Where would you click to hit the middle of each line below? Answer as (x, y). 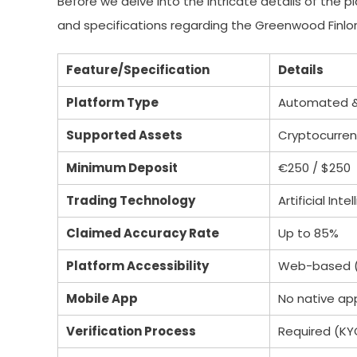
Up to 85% (308, 233)
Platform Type (112, 102)
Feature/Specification (138, 70)
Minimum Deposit (122, 168)
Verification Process (131, 331)
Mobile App (102, 298)
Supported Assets (124, 135)
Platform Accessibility (137, 266)
